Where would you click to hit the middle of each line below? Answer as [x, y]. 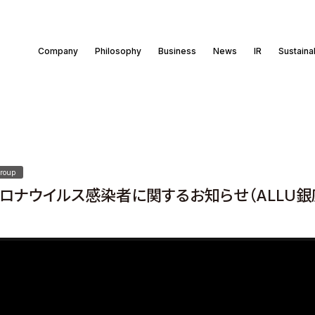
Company [58, 51]
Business [177, 51]
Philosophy [118, 51]
